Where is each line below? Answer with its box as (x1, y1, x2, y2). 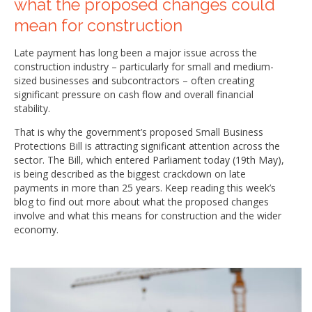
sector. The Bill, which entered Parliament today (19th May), (14, 153, 284, 166)
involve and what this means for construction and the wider (14, 208, 281, 222)
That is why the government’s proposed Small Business (14, 125, 263, 139)
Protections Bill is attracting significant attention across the (14, 139, 280, 153)
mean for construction (14, 15, 182, 36)
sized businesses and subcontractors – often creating (14, 73, 254, 87)
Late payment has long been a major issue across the (14, 45, 257, 59)
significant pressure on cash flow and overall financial (14, 87, 253, 101)
